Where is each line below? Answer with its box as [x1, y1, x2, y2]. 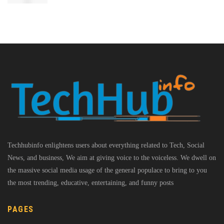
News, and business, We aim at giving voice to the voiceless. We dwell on [7, 154, 216, 162]
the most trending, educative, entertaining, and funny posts [7, 179, 173, 187]
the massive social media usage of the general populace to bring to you [7, 166, 207, 174]
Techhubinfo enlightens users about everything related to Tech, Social [7, 141, 204, 149]
